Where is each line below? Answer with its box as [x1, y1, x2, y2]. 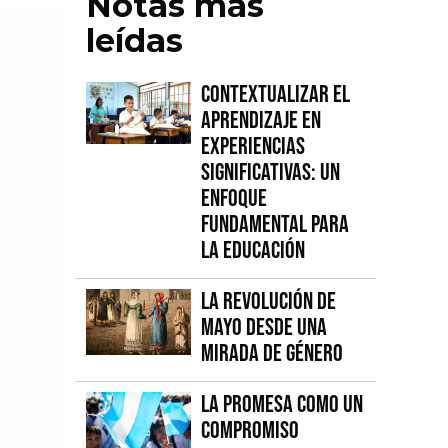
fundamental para [201, 210, 350, 240]
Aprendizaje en [201, 106, 322, 136]
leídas [86, 21, 183, 61]
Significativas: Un [201, 158, 341, 188]
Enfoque [201, 184, 268, 214]
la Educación [201, 236, 306, 266]
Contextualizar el [201, 80, 351, 110]
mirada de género [201, 339, 344, 369]
